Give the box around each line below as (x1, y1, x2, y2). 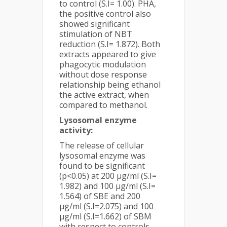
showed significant (59, 18, 130, 29)
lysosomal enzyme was (59, 150, 145, 161)
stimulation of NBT (59, 28, 132, 40)
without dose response (59, 69, 147, 80)
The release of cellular (59, 140, 144, 151)
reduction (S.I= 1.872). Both (59, 39, 160, 50)
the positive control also (59, 8, 151, 19)
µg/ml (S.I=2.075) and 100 (59, 201, 154, 212)
